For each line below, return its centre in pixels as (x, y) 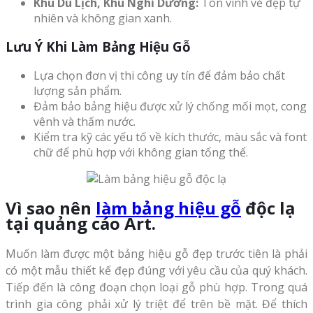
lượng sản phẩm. (78, 90)
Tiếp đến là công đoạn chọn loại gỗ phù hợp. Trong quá (156, 287)
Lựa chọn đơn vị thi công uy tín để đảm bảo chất (159, 75)
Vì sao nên (51, 208)
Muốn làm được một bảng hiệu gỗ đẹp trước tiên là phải (156, 253)
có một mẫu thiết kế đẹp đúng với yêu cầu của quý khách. (156, 270)
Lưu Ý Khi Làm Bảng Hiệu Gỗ (98, 47)
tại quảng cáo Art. (81, 223)
